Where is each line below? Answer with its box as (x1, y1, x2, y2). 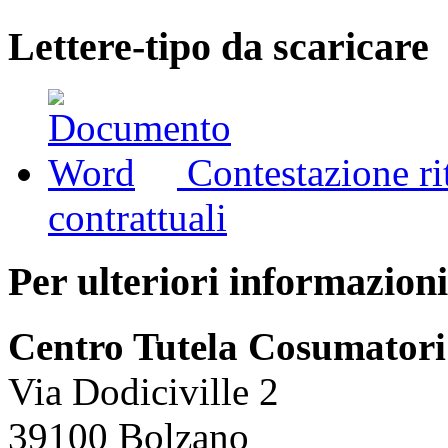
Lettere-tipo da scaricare (8, 23, 429, 69)
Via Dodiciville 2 (8, 369, 279, 413)
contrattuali (48, 195, 227, 239)
